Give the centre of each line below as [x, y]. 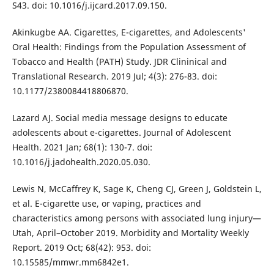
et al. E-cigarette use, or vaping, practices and [106, 204]
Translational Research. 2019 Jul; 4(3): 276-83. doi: [114, 76]
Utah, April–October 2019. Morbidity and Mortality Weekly [130, 233]
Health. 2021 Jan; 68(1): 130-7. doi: [82, 147]
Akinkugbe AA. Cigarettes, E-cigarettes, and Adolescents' [129, 32]
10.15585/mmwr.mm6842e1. [70, 262]
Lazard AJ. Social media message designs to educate [120, 118]
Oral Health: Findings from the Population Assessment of [129, 47]
